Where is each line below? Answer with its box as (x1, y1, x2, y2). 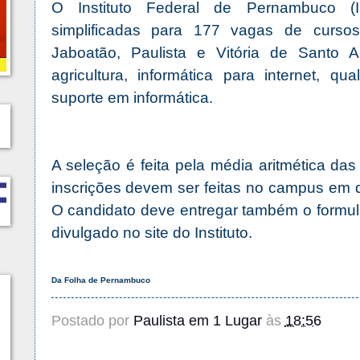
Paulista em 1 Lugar (133, 312, 262, 329)
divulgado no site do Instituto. (51, 224, 252, 242)
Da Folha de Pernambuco (51, 276, 150, 285)
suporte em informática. (51, 89, 217, 107)
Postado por (51, 312, 133, 329)
